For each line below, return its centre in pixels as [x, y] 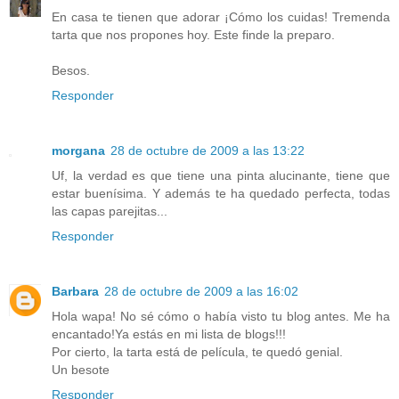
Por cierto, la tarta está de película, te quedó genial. [197, 351]
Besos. [71, 70]
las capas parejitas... [110, 211]
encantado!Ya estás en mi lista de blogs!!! [169, 334]
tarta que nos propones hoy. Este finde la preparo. [193, 34]
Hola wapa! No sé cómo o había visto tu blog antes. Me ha [221, 316]
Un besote [81, 369]
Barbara [75, 291]
